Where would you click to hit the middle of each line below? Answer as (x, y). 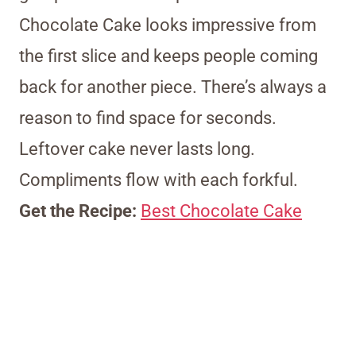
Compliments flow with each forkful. (159, 180)
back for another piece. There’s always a (173, 87)
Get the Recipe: (80, 211)
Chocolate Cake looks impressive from (168, 25)
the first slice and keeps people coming (168, 56)
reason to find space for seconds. (148, 118)
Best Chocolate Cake (221, 211)
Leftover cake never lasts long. (137, 149)
